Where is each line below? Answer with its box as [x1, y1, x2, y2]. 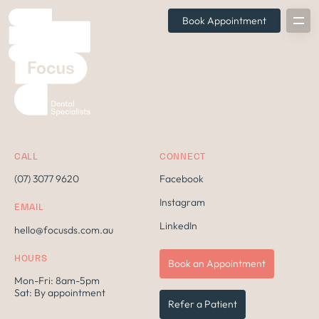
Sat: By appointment [14, 286, 105, 299]
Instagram [159, 196, 205, 209]
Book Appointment [182, 14, 266, 27]
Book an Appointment [168, 257, 266, 270]
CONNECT [159, 151, 206, 162]
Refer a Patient [168, 298, 237, 310]
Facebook [159, 172, 204, 185]
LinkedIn [159, 219, 197, 232]
